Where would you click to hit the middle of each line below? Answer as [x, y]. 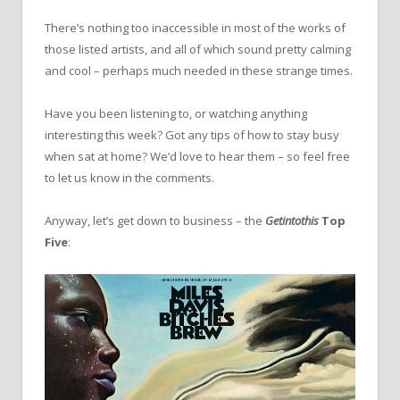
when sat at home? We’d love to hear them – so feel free [197, 157]
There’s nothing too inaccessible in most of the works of [195, 27]
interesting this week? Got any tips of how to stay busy [192, 135]
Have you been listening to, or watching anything [176, 114]
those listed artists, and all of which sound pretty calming [198, 49]
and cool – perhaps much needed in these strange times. [199, 70]
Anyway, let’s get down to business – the [155, 221]
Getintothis [293, 221]
